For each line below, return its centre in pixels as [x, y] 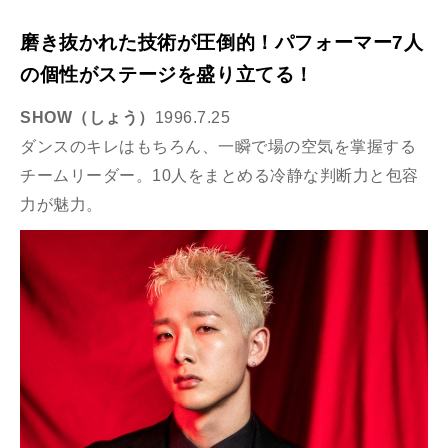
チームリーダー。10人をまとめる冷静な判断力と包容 [219, 176]
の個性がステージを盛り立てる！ [167, 75]
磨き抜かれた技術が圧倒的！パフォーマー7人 [222, 43]
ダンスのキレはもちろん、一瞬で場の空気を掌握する [218, 147]
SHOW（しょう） [87, 118]
